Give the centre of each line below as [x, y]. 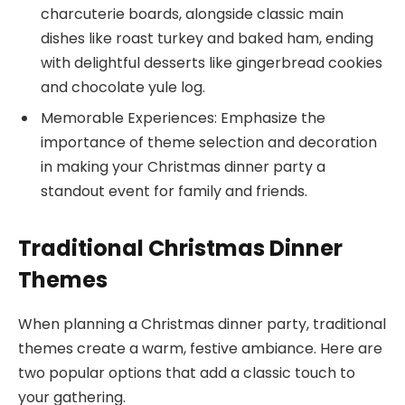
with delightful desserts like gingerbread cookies [212, 62]
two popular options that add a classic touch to [187, 372]
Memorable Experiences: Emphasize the [183, 118]
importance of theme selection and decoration [209, 142]
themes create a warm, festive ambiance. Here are [200, 348]
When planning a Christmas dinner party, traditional [202, 324]
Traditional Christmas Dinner [180, 248]
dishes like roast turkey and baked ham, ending [207, 38]
